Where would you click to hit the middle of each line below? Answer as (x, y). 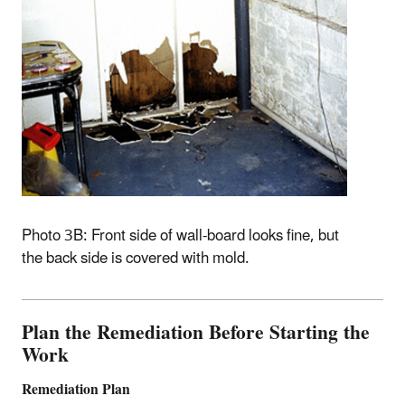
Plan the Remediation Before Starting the (196, 333)
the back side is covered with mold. (136, 258)
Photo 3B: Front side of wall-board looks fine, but (180, 235)
